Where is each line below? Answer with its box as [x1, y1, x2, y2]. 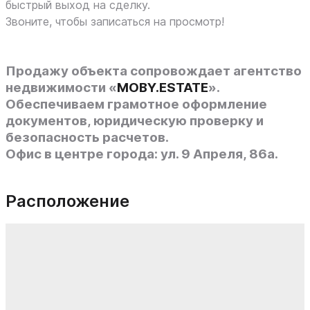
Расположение [6, 191, 129, 211]
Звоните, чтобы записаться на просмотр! [6, 15, 224, 28]
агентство [233, 63, 302, 79]
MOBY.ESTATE [117, 80, 208, 95]
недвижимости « [6, 80, 117, 95]
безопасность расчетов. [6, 129, 169, 145]
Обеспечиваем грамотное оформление [6, 96, 267, 112]
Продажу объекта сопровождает [6, 63, 233, 79]
